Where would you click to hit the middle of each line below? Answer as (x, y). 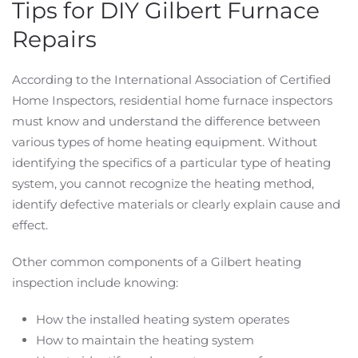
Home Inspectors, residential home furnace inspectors (172, 100)
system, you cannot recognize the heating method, (163, 183)
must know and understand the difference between (166, 121)
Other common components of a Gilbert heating (157, 262)
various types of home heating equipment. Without (165, 142)
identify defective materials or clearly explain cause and (176, 204)
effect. (30, 225)
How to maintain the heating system (145, 340)
